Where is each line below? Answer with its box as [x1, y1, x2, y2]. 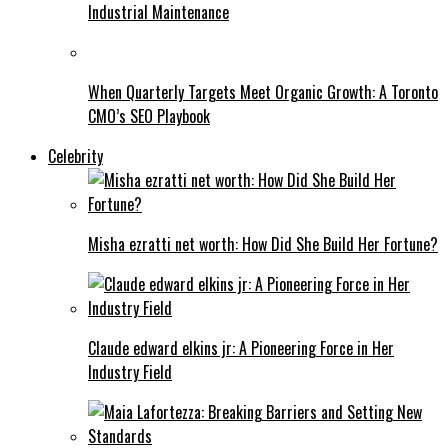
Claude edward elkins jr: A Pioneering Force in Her [88, 335, 394, 360]
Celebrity [48, 143, 103, 168]
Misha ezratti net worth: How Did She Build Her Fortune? [88, 231, 438, 256]
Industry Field [88, 359, 172, 384]
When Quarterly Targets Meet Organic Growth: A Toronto [88, 79, 438, 104]
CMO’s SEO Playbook [88, 103, 210, 128]
